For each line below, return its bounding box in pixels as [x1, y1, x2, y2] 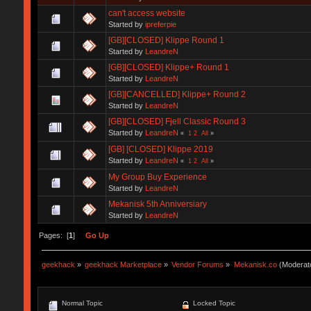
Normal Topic [59, 299, 103, 308]
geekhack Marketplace [85, 260, 162, 269]
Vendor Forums [171, 260, 224, 269]
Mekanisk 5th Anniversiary [108, 199, 207, 209]
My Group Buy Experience [108, 171, 207, 182]
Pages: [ [38, 230, 69, 239]
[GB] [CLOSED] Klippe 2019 [108, 144, 213, 154]
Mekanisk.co [233, 260, 277, 269]
